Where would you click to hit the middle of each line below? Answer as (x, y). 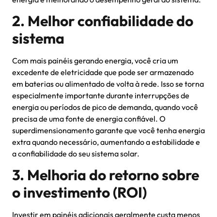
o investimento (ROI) (79, 193)
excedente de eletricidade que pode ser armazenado (103, 72)
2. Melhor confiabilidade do (103, 21)
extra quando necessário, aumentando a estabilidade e (106, 142)
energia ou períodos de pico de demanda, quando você (105, 107)
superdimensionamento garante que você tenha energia (108, 130)
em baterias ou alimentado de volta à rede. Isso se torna (108, 84)
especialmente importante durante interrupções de (101, 95)
